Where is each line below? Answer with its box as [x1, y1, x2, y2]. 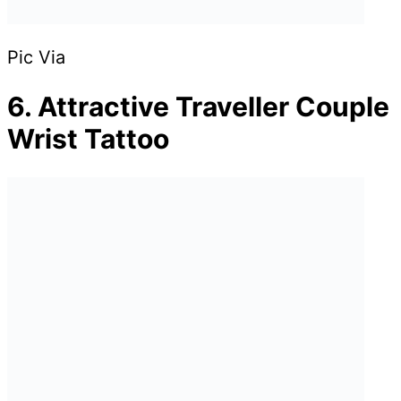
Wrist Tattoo [7, 123, 169, 156]
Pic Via [7, 47, 65, 69]
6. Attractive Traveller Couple [7, 90, 389, 124]
